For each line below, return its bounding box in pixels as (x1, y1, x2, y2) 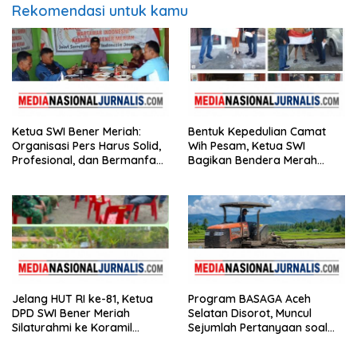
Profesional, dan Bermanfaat (12, 153, 167, 168)
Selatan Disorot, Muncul (188, 305, 312, 320)
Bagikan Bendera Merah (188, 153, 317, 168)
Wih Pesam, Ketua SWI (188, 139, 305, 154)
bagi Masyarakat (12, 167, 104, 182)
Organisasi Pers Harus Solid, (12, 139, 161, 154)
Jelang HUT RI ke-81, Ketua (12, 291, 153, 306)
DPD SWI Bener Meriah (12, 305, 130, 320)
